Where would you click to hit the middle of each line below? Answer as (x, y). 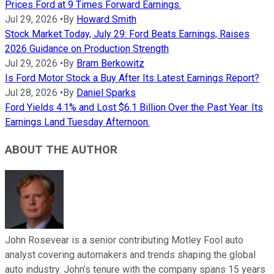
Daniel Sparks (106, 93)
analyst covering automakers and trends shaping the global (130, 254)
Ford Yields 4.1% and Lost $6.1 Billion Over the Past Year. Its (134, 108)
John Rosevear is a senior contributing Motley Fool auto (124, 240)
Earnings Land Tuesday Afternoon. (77, 122)
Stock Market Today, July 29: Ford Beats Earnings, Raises (127, 34)
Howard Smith (106, 20)
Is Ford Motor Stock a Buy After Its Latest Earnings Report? (132, 78)
